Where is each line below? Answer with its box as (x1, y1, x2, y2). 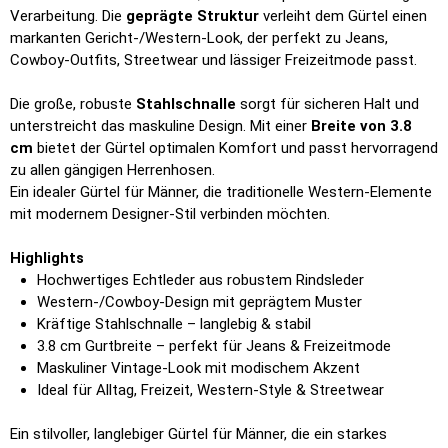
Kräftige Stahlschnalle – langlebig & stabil (37, 315, 311, 334)
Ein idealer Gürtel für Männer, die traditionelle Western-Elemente (10, 183, 432, 202)
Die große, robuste (10, 95, 136, 114)
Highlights (10, 249, 84, 268)
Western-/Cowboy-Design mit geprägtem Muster (37, 293, 362, 312)
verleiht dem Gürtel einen (259, 7, 427, 26)
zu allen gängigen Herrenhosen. (10, 161, 215, 180)
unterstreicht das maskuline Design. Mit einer (10, 117, 311, 136)
